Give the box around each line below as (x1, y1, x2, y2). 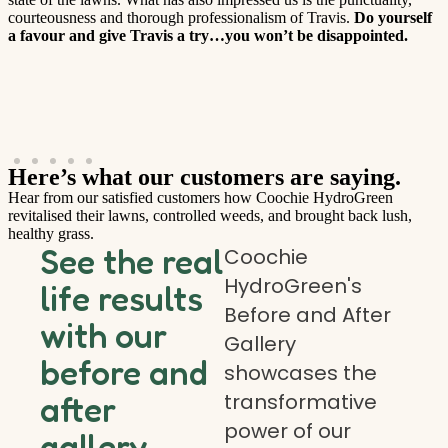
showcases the (224, 358, 377, 387)
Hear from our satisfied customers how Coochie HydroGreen (8, 188, 393, 206)
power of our (224, 416, 351, 445)
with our (40, 314, 167, 356)
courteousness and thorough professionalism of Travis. (8, 8, 354, 26)
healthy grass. (8, 224, 94, 242)
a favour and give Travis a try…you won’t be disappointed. (8, 26, 408, 44)
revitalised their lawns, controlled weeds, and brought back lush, (8, 206, 412, 224)
